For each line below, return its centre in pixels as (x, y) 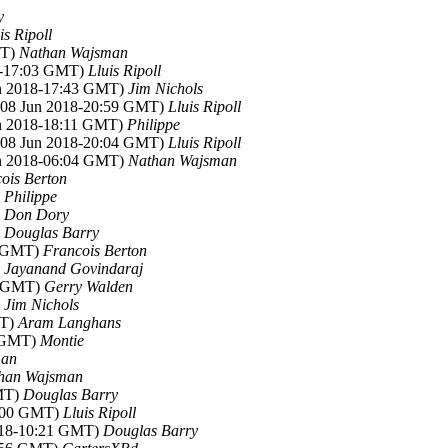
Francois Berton (95, 250)
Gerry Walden (88, 286)
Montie (62, 340)
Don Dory (36, 214)
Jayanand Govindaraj (73, 268)
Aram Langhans (69, 322)
